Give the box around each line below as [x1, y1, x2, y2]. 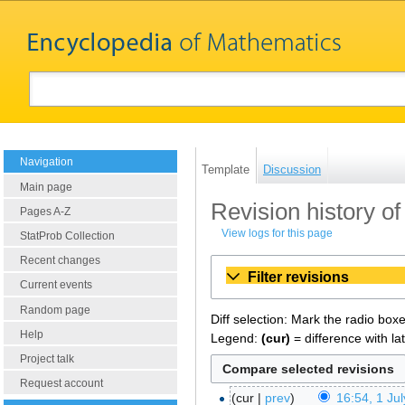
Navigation [20, 155, 73, 169]
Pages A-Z [20, 204, 71, 218]
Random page [20, 303, 90, 316]
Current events [20, 278, 92, 292]
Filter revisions [248, 268, 349, 286]
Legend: [211, 330, 261, 345]
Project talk [20, 353, 74, 365]
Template [202, 162, 250, 176]
